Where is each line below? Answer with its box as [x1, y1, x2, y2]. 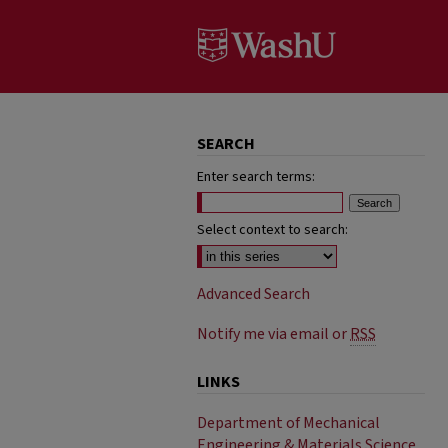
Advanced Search [197, 283, 310, 305]
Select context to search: [197, 220, 348, 240]
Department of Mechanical [197, 412, 380, 434]
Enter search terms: [197, 167, 315, 187]
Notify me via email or [197, 323, 350, 345]
